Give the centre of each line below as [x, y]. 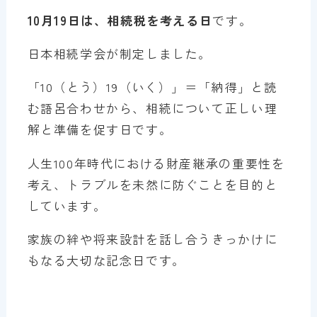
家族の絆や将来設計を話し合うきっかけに [152, 238]
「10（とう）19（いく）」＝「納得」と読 [152, 87]
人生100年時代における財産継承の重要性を [156, 163]
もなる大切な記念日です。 [106, 260]
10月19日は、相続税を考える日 [120, 21]
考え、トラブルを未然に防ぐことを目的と [152, 184]
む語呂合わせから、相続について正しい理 [152, 108]
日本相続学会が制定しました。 [120, 54]
